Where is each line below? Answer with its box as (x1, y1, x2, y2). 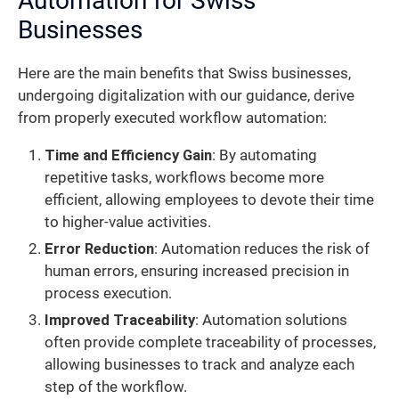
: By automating (212, 146, 317, 164)
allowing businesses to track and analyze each (45, 355, 354, 373)
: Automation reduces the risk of (154, 240, 370, 257)
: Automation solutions (195, 311, 347, 329)
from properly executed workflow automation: (18, 110, 327, 127)
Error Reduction (45, 240, 154, 257)
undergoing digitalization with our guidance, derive (18, 87, 354, 105)
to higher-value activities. (45, 213, 211, 231)
